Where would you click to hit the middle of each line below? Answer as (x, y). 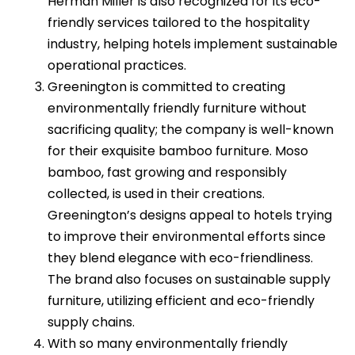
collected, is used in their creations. (156, 193)
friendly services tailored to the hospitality (179, 22)
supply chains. (91, 322)
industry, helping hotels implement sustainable (193, 44)
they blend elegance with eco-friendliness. (180, 258)
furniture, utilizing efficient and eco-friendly (181, 300)
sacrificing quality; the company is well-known (191, 129)
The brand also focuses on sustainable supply (189, 279)
